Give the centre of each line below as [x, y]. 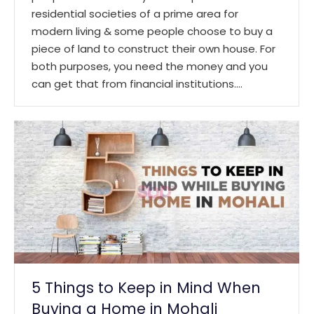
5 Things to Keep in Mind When [146, 287]
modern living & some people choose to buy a [152, 31]
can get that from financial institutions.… [137, 83]
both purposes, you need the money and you [150, 66]
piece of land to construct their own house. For [153, 48]
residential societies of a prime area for [135, 13]
